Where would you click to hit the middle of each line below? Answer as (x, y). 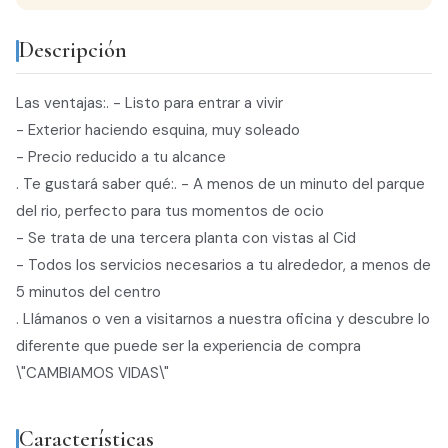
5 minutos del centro (88, 292)
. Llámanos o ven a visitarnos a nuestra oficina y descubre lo (223, 319)
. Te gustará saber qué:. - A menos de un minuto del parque (220, 184)
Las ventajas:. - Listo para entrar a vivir (149, 103)
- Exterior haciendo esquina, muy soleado (158, 130)
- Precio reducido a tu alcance (121, 157)
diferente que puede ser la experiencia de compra (188, 346)
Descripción (73, 50)
